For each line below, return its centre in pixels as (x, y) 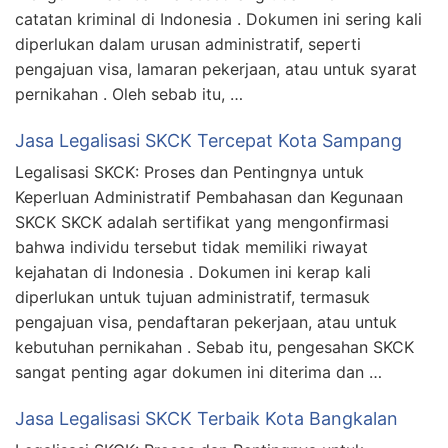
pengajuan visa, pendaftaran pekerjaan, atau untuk (206, 321)
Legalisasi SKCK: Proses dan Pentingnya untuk (189, 171)
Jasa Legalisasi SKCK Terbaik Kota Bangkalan (206, 418)
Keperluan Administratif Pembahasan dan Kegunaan (209, 196)
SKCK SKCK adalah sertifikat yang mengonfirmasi (202, 221)
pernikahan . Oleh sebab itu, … (129, 93)
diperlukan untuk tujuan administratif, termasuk (192, 296)
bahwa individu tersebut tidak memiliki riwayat (191, 246)
